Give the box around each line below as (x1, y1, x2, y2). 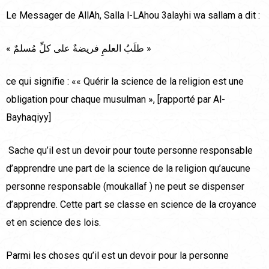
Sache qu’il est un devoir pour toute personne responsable (6, 145, 253, 157)
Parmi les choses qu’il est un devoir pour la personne (6, 250, 229, 262)
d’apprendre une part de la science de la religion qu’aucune (6, 163, 250, 175)
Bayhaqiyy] (6, 112, 51, 124)
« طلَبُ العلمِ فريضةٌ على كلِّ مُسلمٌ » (144, 43, 151, 55)
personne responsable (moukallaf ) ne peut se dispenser (6, 181, 244, 193)
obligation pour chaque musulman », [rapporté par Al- (6, 94, 225, 106)
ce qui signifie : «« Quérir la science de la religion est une (6, 76, 244, 88)
